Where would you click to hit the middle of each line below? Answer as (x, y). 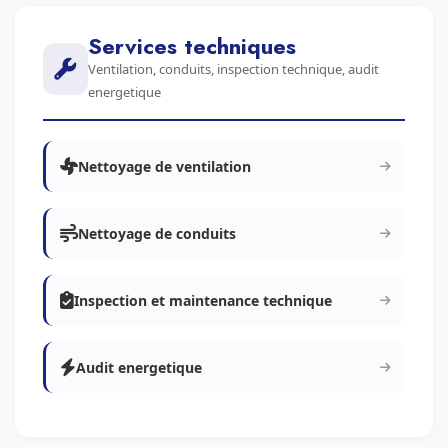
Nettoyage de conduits (157, 233)
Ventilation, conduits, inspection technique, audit (233, 69)
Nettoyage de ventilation (164, 166)
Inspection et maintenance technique (203, 300)
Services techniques (191, 46)
